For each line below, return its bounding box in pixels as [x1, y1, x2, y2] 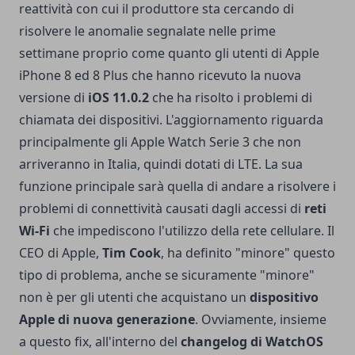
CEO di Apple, [19, 243, 99, 261]
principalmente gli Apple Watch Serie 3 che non [19, 132, 301, 151]
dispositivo [250, 288, 319, 306]
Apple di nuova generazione [19, 310, 195, 328]
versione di [19, 88, 88, 106]
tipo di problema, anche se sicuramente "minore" [19, 265, 315, 284]
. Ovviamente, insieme [195, 310, 326, 328]
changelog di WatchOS [181, 332, 323, 350]
